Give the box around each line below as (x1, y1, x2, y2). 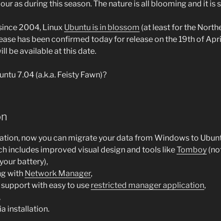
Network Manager (25, 168, 91, 178)
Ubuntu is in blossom (64, 23, 140, 33)
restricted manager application (91, 180, 204, 190)
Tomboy (177, 145, 207, 154)
